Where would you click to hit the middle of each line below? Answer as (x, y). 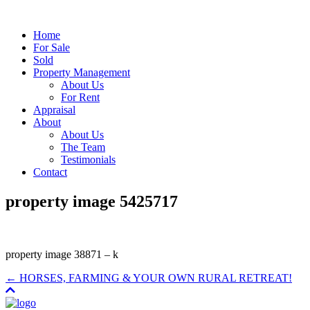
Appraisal (54, 110)
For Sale (52, 47)
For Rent (80, 97)
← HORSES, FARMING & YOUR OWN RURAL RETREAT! (149, 277)
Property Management (82, 72)
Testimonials (88, 159)
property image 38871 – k (62, 254)
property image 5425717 (92, 201)
